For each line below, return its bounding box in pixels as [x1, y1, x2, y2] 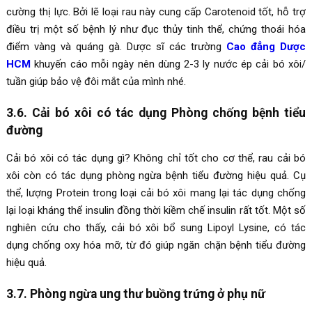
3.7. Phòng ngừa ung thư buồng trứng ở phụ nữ [6, 286, 265, 301]
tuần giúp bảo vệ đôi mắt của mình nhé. [6, 75, 186, 88]
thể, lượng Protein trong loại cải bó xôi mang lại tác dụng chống [6, 186, 306, 199]
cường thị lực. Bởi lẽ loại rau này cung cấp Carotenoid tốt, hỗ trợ [6, 5, 306, 18]
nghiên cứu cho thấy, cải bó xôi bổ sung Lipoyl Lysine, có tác [6, 221, 306, 234]
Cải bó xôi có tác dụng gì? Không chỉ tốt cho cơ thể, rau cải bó [6, 151, 306, 164]
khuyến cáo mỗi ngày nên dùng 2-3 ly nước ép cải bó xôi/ [30, 57, 306, 70]
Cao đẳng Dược [226, 40, 306, 53]
